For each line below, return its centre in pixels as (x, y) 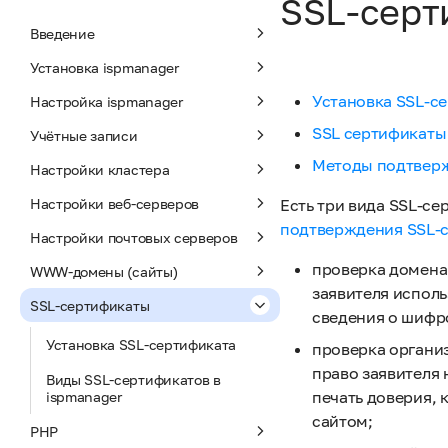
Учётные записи (84, 135)
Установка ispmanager (104, 67)
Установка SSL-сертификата (141, 344)
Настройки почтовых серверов (134, 237)
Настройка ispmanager (106, 101)
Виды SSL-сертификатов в (133, 379)
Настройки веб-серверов (114, 203)
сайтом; (342, 421)
